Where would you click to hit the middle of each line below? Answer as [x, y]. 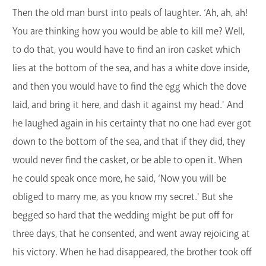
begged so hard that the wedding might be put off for [123, 216]
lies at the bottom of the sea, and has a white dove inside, [131, 68]
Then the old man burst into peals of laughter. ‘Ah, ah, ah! [130, 13]
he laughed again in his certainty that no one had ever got [132, 123]
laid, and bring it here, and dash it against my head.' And [128, 105]
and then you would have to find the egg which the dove [129, 87]
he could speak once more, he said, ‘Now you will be [119, 179]
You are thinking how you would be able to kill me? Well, [129, 31]
